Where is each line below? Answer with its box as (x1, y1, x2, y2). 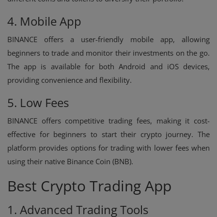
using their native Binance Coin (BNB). (7, 156, 133, 166)
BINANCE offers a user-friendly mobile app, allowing (7, 34, 210, 44)
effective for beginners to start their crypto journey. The (7, 129, 210, 139)
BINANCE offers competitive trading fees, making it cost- (7, 115, 210, 125)
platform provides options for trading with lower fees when (7, 142, 210, 153)
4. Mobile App (7, 13, 81, 29)
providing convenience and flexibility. (7, 75, 132, 85)
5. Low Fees (7, 94, 69, 110)
